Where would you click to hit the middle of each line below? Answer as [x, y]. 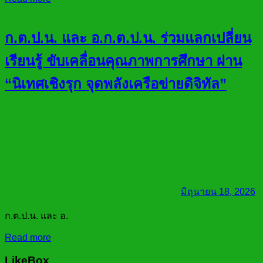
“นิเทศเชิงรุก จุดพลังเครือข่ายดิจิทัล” [116, 84]
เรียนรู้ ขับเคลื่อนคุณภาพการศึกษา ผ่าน [123, 61]
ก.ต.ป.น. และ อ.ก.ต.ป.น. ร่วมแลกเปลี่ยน [128, 38]
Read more [28, 238]
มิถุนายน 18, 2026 [218, 192]
